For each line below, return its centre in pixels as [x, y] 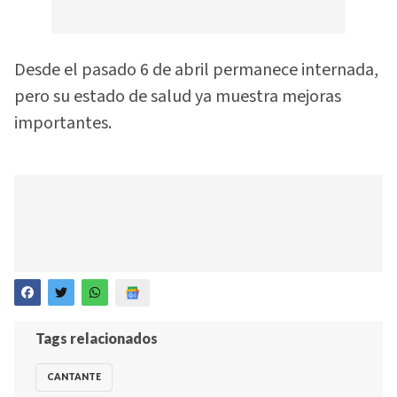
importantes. [63, 124]
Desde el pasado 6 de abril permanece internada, [196, 70]
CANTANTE [74, 377]
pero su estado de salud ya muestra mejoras [178, 97]
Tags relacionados [97, 338]
